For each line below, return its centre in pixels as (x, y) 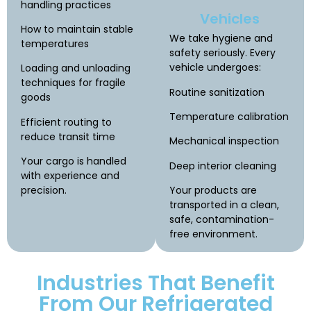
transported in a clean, (224, 205)
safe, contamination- (222, 220)
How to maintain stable (77, 30)
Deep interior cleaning (223, 166)
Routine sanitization (217, 92)
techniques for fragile (73, 83)
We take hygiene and (221, 39)
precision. (44, 191)
